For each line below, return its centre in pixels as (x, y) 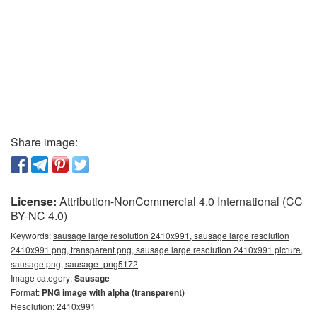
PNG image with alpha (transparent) (113, 292)
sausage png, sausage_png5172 (74, 263)
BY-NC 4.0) (39, 215)
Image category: (42, 277)
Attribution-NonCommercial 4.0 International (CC (181, 201)
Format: (26, 292)
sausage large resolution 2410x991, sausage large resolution (171, 235)
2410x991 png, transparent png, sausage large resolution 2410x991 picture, (157, 249)
